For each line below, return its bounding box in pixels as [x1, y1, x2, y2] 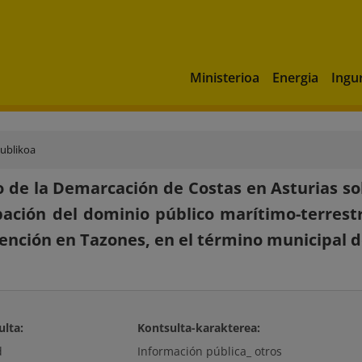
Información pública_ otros [137, 343, 282, 359]
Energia [272, 68, 318, 86]
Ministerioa [190, 68, 259, 86]
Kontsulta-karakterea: [137, 320, 260, 335]
